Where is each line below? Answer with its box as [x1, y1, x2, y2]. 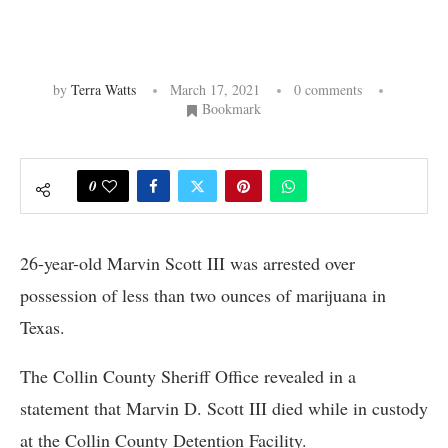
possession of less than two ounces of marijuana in [20, 283, 386, 308]
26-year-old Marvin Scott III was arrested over [20, 251, 355, 276]
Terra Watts [70, 80, 136, 100]
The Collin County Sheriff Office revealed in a [20, 364, 356, 389]
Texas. [20, 315, 65, 340]
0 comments [293, 80, 362, 100]
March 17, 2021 [169, 80, 260, 100]
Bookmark [202, 99, 261, 119]
